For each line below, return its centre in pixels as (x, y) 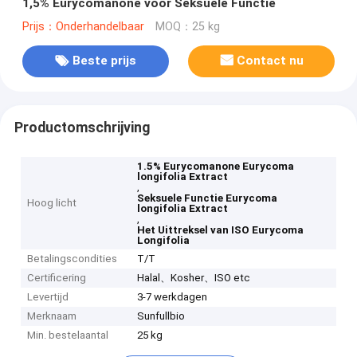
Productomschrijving (82, 127)
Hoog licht (52, 203)
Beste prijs (104, 61)
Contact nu (271, 61)
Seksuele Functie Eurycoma (208, 198)
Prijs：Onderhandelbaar (83, 26)
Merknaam (52, 316)
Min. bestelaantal (68, 335)
